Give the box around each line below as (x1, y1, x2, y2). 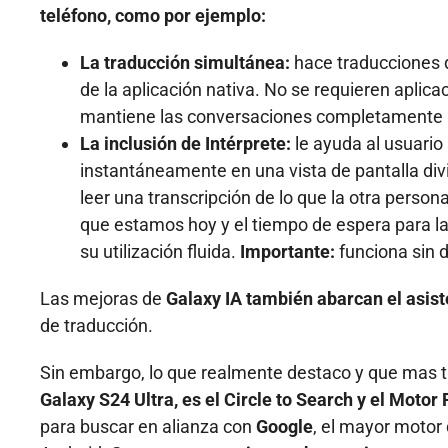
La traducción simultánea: (80, 51, 290, 73)
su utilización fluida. (80, 240, 240, 262)
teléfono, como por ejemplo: (40, 4, 266, 26)
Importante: (240, 240, 339, 262)
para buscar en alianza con (40, 415, 256, 437)
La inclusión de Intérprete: (80, 132, 291, 154)
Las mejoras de (40, 287, 166, 309)
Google (256, 415, 313, 437)
